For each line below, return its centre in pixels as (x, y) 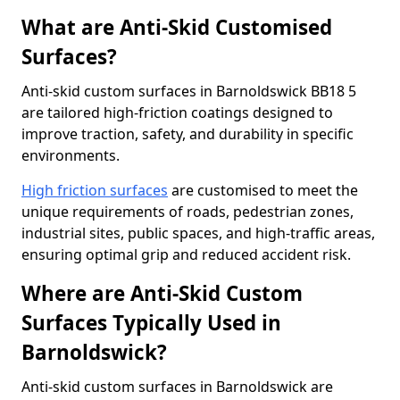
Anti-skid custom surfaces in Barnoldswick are (177, 387)
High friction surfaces (95, 190)
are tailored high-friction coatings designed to (177, 112)
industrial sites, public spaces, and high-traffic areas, (198, 233)
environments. (71, 155)
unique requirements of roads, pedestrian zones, (187, 212)
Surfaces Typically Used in (151, 323)
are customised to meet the (263, 190)
